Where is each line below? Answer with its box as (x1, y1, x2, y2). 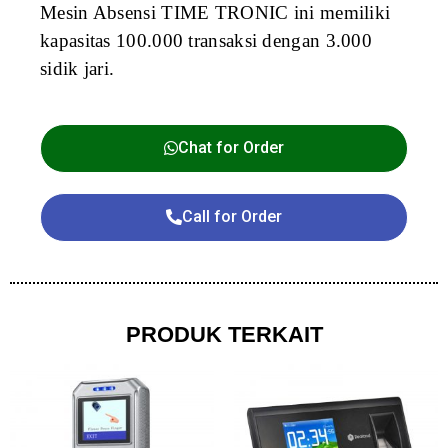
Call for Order (182, 207, 282, 227)
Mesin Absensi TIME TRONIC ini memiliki (40, 2, 391, 24)
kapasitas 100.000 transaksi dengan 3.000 (40, 30, 372, 52)
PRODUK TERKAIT (125, 322, 323, 348)
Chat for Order (178, 138, 284, 158)
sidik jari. (40, 58, 115, 80)
